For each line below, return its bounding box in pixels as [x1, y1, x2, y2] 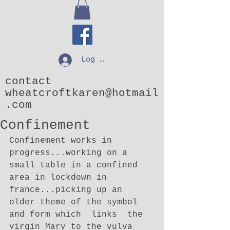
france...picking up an [9, 185, 127, 195]
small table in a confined [9, 160, 143, 170]
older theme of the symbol [9, 197, 143, 207]
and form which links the [9, 209, 148, 219]
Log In [81, 55, 109, 65]
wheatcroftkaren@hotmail [5, 87, 159, 99]
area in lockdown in [9, 172, 112, 182]
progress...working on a [9, 148, 132, 158]
